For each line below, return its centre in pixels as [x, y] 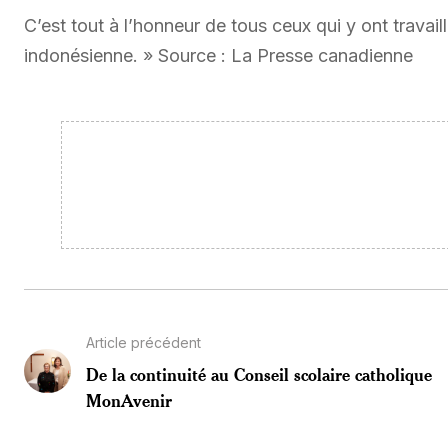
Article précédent [143, 342]
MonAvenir [128, 399]
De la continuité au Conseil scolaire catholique [258, 373]
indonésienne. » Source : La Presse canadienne [218, 55]
